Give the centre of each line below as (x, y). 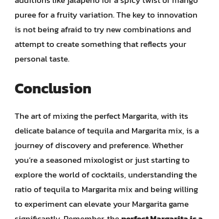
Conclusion (53, 88)
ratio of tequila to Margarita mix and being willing (106, 189)
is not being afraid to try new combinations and (103, 29)
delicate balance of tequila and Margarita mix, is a (107, 131)
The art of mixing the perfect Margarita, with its (101, 116)
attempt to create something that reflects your (100, 44)
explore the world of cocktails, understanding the (106, 175)
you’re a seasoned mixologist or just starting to (102, 160)
